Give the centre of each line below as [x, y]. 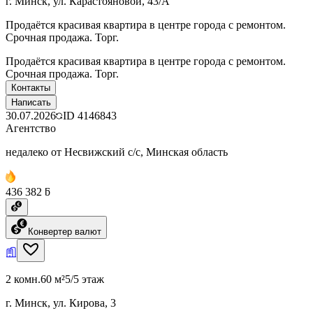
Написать [31, 102]
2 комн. [23, 279]
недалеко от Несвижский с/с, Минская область [117, 152]
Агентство [31, 128]
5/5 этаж [85, 279]
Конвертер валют [65, 231]
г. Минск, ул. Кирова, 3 [61, 303]
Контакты [31, 87]
